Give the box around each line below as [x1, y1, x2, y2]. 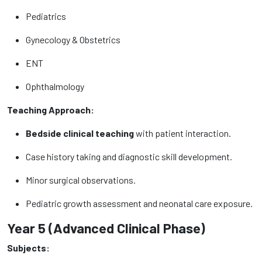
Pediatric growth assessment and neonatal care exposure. [26, 198, 253, 209]
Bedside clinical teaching [26, 127, 134, 139]
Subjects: [7, 242, 50, 253]
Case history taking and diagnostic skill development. [26, 151, 232, 162]
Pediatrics [26, 11, 66, 22]
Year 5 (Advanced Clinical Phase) [7, 220, 205, 236]
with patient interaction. [134, 127, 231, 139]
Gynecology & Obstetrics [26, 34, 120, 45]
